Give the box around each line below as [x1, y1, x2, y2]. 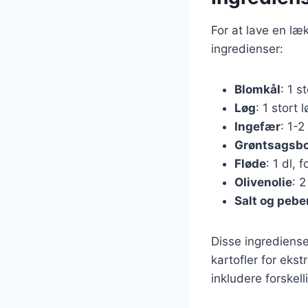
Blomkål [234, 82, 280, 96]
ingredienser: [211, 41, 283, 56]
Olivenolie [234, 175, 292, 189]
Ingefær [234, 119, 280, 133]
